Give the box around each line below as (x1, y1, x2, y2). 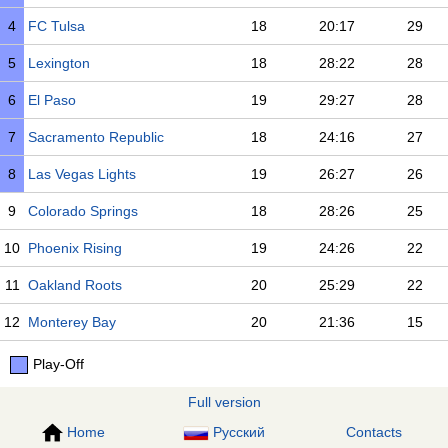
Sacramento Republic (28, 129, 164, 145)
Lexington (28, 55, 90, 71)
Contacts (346, 424, 403, 440)
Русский (212, 424, 265, 440)
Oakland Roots (28, 277, 122, 293)
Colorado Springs (28, 203, 138, 219)
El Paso (28, 92, 76, 108)
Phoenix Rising (28, 240, 122, 256)
